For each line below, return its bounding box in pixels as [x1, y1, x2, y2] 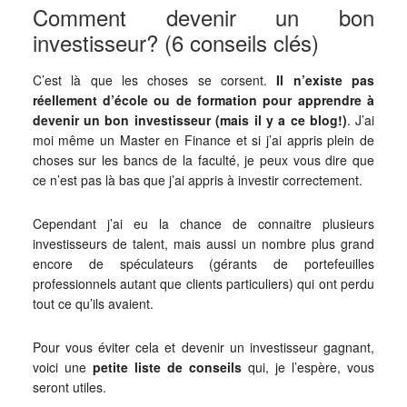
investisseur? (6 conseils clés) [32, 25, 319, 58]
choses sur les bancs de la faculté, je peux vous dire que [32, 150, 375, 169]
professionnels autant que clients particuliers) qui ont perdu [32, 273, 375, 293]
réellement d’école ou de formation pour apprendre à [32, 90, 375, 109]
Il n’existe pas [276, 70, 375, 89]
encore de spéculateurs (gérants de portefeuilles [32, 253, 375, 273]
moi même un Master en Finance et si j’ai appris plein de [32, 130, 375, 149]
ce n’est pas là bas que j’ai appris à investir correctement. [32, 170, 362, 189]
